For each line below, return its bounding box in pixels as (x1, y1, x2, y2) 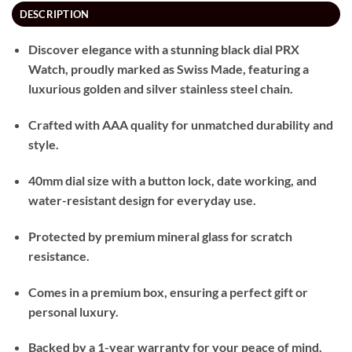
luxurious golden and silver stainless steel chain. (27, 81, 293, 97)
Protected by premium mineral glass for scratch (27, 228, 292, 244)
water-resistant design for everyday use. (27, 192, 256, 208)
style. (27, 137, 59, 152)
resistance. (27, 247, 90, 263)
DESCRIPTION (19, 8, 90, 21)
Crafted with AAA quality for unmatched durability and (27, 117, 333, 133)
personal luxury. (27, 303, 119, 319)
